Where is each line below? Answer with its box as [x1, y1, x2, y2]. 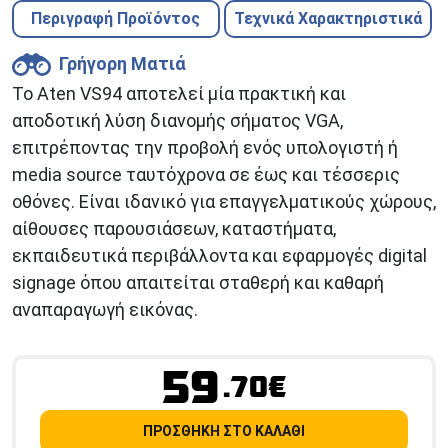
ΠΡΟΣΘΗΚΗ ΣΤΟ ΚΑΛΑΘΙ [143, 423, 305, 440]
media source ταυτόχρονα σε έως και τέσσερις [12, 164, 400, 186]
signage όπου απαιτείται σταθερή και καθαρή [12, 272, 384, 294]
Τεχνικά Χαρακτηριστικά [233, 9, 422, 29]
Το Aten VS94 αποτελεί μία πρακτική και [12, 83, 346, 105]
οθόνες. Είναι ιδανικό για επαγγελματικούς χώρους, [12, 191, 436, 213]
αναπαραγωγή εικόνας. [12, 299, 198, 321]
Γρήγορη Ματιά [58, 52, 186, 74]
